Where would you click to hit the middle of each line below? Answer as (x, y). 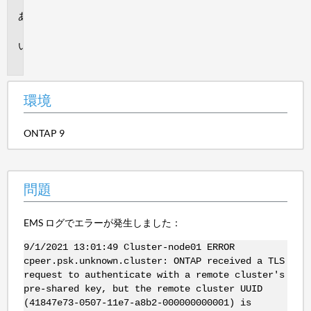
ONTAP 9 (44, 133)
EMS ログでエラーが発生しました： (102, 222)
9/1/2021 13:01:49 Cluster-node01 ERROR (129, 247)
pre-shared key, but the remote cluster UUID (143, 288)
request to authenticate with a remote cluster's (154, 275)
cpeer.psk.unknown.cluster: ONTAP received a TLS (154, 261)
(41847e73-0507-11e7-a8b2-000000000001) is (137, 302)
